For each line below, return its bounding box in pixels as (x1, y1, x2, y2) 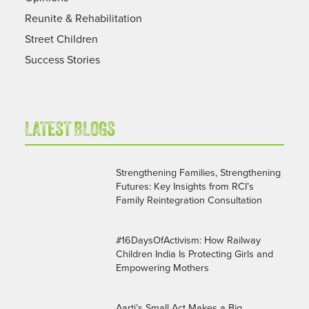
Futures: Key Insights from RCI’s (115, 178, 254, 193)
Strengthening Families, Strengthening (115, 164, 281, 179)
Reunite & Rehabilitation (24, 10, 142, 26)
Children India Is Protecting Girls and (115, 246, 273, 261)
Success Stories (24, 51, 100, 67)
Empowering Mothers (115, 259, 209, 275)
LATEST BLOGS (24, 120, 115, 141)
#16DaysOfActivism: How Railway (115, 232, 261, 247)
